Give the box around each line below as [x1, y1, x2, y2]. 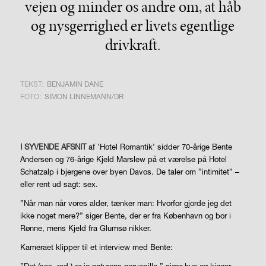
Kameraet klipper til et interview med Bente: [20, 242, 173, 252]
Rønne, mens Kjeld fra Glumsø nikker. [20, 223, 151, 233]
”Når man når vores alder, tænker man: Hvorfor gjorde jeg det [20, 198, 232, 208]
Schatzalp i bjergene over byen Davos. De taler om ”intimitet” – [20, 166, 239, 176]
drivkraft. [105, 33, 161, 55]
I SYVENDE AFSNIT [20, 141, 86, 151]
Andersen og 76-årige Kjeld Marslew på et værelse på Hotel [20, 154, 227, 164]
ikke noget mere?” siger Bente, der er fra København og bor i [20, 211, 231, 220]
